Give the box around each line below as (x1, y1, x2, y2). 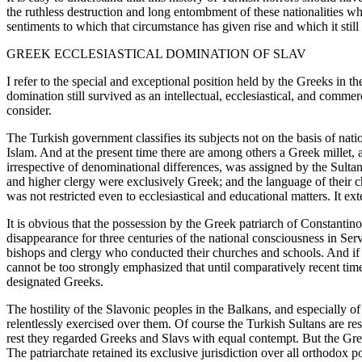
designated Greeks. (6, 274, 103, 288)
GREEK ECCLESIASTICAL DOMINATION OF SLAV (6, 46, 306, 61)
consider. (6, 103, 52, 117)
